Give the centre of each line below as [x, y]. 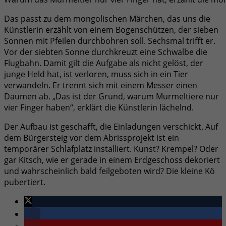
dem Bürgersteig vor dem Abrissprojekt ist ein [92, 137]
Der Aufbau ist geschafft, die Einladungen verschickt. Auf [111, 126]
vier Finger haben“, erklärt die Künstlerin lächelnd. [99, 107]
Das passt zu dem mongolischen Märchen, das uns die [107, 18]
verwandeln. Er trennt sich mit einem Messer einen [101, 85]
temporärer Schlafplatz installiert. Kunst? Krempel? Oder [111, 149]
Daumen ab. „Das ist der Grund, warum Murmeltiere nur [111, 96]
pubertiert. [25, 182]
